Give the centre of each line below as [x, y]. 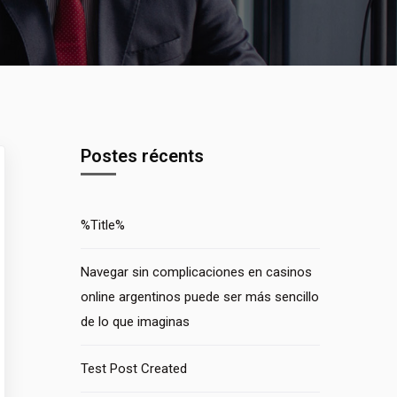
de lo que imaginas [135, 322]
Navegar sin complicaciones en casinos [196, 272]
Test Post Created [134, 369]
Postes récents [142, 156]
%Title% [103, 225]
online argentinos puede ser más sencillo [200, 297]
